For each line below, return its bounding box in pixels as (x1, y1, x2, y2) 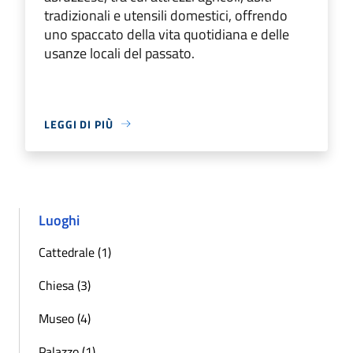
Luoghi (39, 209, 80, 231)
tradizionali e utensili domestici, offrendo (44, 4, 288, 26)
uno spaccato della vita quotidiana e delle (44, 23, 289, 45)
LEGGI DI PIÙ (44, 115, 113, 132)
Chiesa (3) (39, 275, 91, 295)
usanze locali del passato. (44, 42, 195, 64)
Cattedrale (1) (39, 242, 111, 262)
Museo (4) (39, 308, 91, 328)
